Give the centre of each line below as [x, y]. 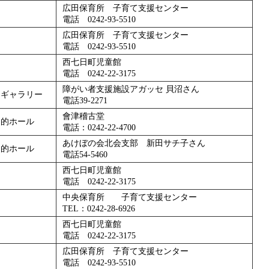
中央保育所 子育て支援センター [130, 197]
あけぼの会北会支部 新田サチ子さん [134, 143]
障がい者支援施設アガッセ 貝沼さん [131, 89]
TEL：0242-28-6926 [99, 208]
